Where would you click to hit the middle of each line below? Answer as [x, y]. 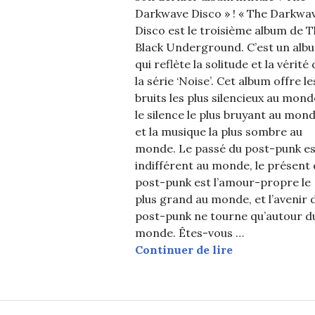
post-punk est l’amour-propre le [223, 182]
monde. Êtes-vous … [189, 233]
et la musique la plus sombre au [219, 131]
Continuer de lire [184, 250]
